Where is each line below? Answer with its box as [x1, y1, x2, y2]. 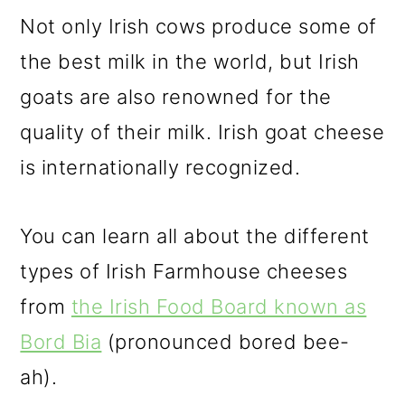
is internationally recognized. [20, 155, 301, 179]
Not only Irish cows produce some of [20, 14, 377, 38]
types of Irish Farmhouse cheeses [20, 259, 348, 283]
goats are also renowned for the [20, 85, 332, 108]
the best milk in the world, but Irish [20, 50, 360, 73]
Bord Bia [20, 330, 102, 353]
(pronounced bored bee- [101, 330, 350, 353]
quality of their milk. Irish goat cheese [20, 120, 385, 144]
